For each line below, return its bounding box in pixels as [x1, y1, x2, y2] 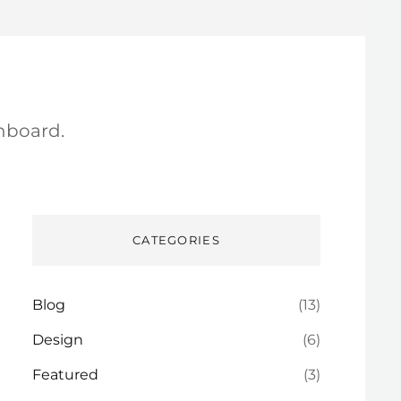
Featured [32, 366, 99, 383]
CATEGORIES [132, 233, 220, 247]
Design [32, 331, 84, 348]
